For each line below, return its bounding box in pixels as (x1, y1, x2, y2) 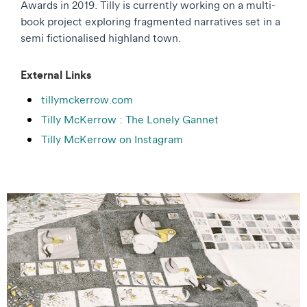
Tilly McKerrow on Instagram (41, 132, 183, 146)
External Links (21, 67, 91, 82)
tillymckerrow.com (41, 93, 133, 106)
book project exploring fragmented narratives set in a (21, 14, 280, 28)
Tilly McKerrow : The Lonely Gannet (41, 112, 219, 126)
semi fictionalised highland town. (21, 31, 181, 45)
